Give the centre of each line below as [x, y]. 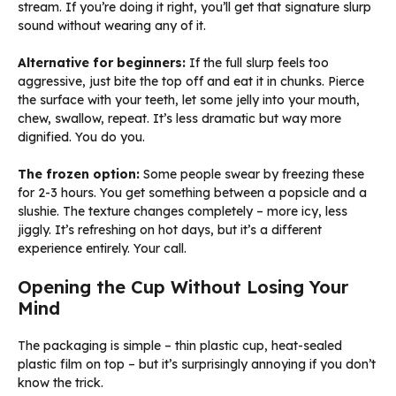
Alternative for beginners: [102, 63]
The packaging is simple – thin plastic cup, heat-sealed [180, 346]
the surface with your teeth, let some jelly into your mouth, [189, 100]
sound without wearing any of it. [112, 26]
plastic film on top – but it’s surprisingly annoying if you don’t [197, 365]
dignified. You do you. [81, 137]
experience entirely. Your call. [102, 249]
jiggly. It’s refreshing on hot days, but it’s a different [170, 230]
